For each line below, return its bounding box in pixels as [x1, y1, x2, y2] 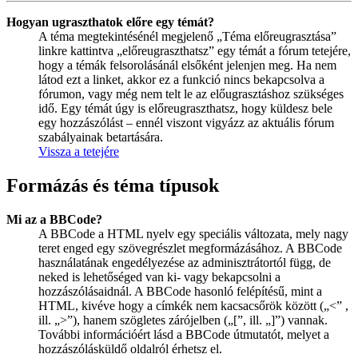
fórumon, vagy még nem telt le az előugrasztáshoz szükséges [38, 86, 344, 101]
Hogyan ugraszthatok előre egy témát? [6, 14, 214, 29]
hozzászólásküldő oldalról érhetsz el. [38, 341, 222, 356]
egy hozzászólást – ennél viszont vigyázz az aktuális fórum [38, 115, 334, 129]
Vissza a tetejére [38, 144, 119, 158]
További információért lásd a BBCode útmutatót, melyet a [38, 327, 329, 341]
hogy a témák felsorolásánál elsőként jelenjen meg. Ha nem [38, 58, 336, 72]
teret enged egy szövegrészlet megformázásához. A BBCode [38, 241, 342, 255]
